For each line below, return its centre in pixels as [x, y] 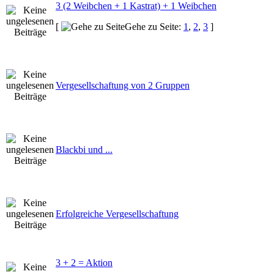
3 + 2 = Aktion [84, 262]
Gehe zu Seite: [154, 26]
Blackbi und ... [84, 149]
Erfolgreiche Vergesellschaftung [117, 213]
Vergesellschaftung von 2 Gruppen [123, 85]
